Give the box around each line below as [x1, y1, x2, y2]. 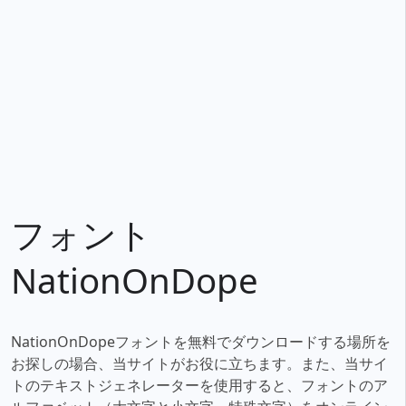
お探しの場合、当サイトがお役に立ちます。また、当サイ [11, 353, 388, 374]
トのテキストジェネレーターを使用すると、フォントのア [11, 375, 388, 396]
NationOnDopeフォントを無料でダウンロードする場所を [11, 332, 391, 353]
